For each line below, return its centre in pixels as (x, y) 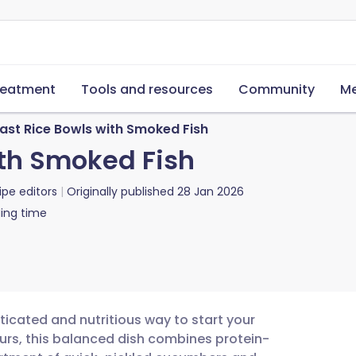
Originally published (120, 192)
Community (277, 89)
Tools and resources (147, 89)
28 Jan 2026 (211, 192)
